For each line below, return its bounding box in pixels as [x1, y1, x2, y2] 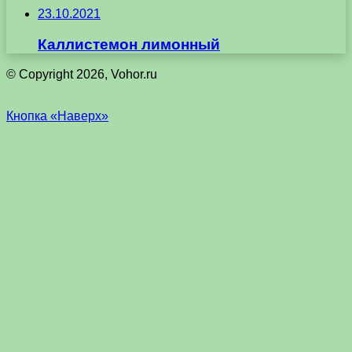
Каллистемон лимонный [38, 35, 220, 53]
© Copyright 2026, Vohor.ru [6, 68, 157, 82]
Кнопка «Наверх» [6, 109, 108, 123]
